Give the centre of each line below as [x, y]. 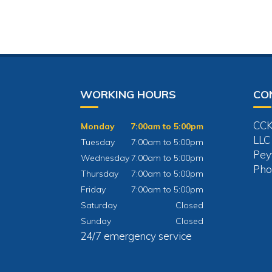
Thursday [100, 174]
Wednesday [105, 158]
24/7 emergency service [136, 236]
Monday [98, 127]
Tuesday [98, 142]
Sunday [96, 221]
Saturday [99, 206]
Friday [93, 190]
